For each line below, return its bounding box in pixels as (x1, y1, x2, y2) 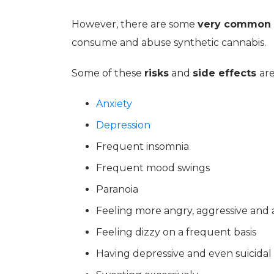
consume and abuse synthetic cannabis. (72, 37, 266, 48)
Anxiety (96, 98, 132, 109)
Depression (96, 119, 150, 131)
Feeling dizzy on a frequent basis (96, 226, 256, 238)
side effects (193, 67, 259, 79)
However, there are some (72, 18, 198, 30)
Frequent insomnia (96, 141, 189, 152)
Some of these (72, 67, 144, 79)
